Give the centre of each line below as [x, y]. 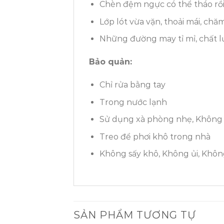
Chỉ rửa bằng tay [132, 84]
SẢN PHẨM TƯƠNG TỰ [135, 215]
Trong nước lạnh [133, 102]
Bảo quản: [110, 62]
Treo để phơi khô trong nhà [155, 136]
